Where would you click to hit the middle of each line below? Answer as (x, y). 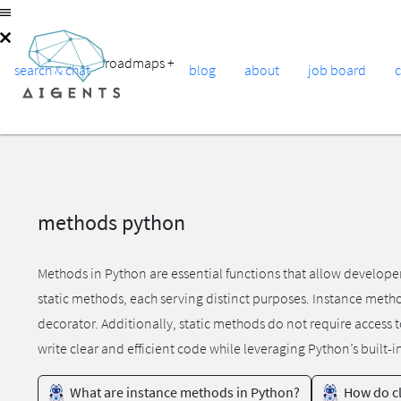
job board (337, 70)
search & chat (52, 70)
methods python (111, 222)
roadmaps (136, 63)
